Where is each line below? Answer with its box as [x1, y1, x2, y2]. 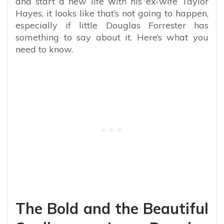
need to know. [15, 43, 73, 55]
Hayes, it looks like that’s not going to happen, [15, 7, 208, 19]
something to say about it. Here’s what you [15, 31, 208, 43]
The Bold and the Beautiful [15, 198, 208, 218]
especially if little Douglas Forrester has [15, 19, 208, 31]
